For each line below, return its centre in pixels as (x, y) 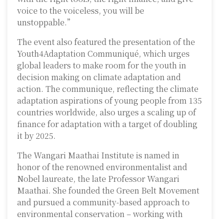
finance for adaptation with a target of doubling (107, 124)
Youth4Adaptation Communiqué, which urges (103, 54)
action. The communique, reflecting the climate (108, 89)
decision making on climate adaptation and (99, 77)
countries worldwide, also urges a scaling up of (107, 112)
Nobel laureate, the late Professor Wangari (98, 179)
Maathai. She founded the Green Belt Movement (108, 191)
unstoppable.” (48, 22)
